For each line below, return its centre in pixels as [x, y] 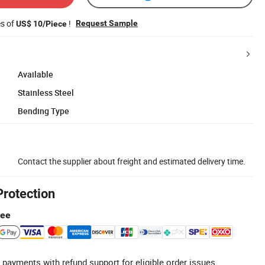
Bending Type [43, 111]
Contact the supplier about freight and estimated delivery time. [132, 161]
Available [35, 74]
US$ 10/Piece [41, 23]
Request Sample [107, 23]
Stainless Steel [46, 92]
